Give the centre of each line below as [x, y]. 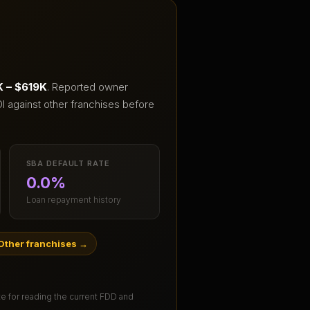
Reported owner [90, 87]
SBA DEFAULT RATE [68, 164]
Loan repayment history [73, 200]
